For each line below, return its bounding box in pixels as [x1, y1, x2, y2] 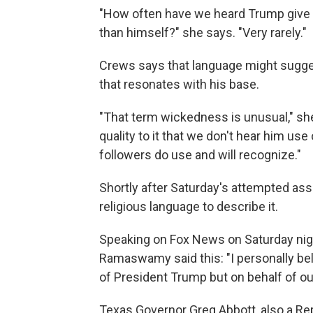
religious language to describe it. [99, 199, 278, 214]
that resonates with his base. [99, 77, 259, 92]
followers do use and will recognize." [99, 147, 301, 162]
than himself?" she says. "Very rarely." [99, 25, 307, 40]
